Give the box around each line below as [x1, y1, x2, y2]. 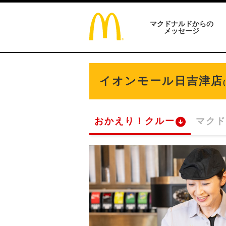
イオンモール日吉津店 [99, 75, 223, 87]
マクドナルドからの [150, 20, 213, 28]
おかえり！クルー [94, 116, 175, 126]
